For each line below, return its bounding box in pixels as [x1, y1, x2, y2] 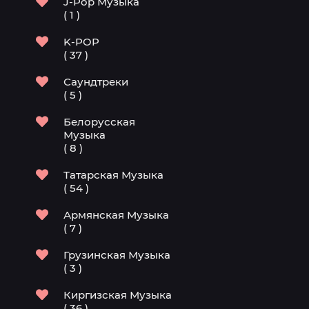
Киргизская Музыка [63, 288, 172, 301]
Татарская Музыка [63, 168, 163, 181]
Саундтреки [63, 75, 128, 88]
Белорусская [63, 115, 135, 128]
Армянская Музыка [63, 208, 169, 221]
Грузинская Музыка [63, 248, 170, 261]
